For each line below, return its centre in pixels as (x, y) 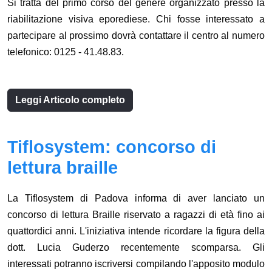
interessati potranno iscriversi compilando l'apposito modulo (136, 264)
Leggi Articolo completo (70, 100)
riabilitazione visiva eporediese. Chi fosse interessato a (136, 19)
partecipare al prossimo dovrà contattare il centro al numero (136, 36)
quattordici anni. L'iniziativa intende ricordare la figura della (136, 231)
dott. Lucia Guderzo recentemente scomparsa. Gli (136, 248)
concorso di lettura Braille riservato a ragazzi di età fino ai (136, 215)
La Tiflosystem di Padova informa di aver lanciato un (136, 199)
